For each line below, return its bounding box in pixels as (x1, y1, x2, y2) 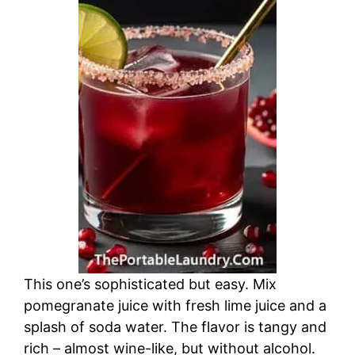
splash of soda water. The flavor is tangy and (24, 319, 326, 336)
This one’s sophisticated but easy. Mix (24, 276, 277, 293)
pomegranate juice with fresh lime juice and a (24, 297, 326, 315)
